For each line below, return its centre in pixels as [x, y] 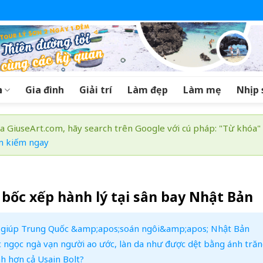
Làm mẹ [203, 90]
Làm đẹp [148, 90]
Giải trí [96, 90]
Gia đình [45, 90]
